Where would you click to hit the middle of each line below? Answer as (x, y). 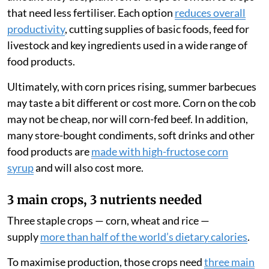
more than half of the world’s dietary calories (144, 236)
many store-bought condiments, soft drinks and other (131, 135)
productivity (36, 29)
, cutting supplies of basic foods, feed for (157, 29)
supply (24, 236)
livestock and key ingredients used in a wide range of (127, 45)
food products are (49, 151)
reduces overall (210, 12)
